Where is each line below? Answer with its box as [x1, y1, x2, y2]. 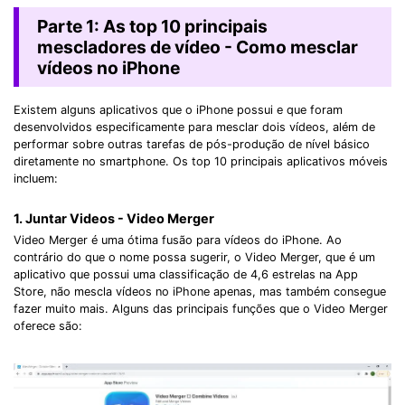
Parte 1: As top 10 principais [36, 14, 268, 37]
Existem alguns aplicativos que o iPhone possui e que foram [14, 103, 343, 118]
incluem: [14, 172, 58, 186]
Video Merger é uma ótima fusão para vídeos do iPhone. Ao [14, 233, 342, 248]
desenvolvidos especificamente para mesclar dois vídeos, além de [14, 120, 375, 135]
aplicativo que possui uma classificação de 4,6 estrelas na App [14, 268, 358, 282]
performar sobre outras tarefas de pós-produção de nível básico [14, 137, 370, 152]
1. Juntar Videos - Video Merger [14, 210, 214, 226]
